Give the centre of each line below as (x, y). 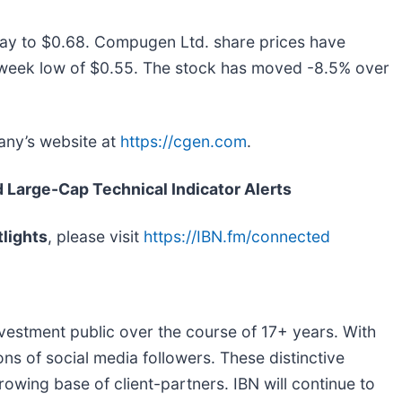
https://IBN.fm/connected (237, 236)
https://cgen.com (184, 141)
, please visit (96, 236)
